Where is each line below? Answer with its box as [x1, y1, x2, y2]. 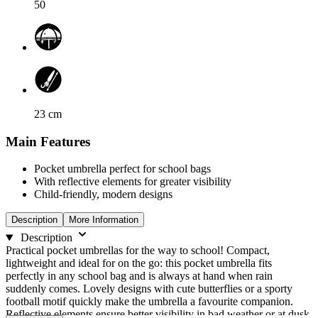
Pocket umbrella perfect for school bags [34, 163, 211, 175]
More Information [69, 214, 138, 226]
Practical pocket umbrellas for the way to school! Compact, [6, 244, 270, 257]
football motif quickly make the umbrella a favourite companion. [6, 295, 293, 308]
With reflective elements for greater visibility [34, 175, 231, 188]
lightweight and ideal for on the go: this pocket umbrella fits [6, 257, 272, 270]
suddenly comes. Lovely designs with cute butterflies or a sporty [6, 283, 292, 295]
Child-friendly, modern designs [34, 188, 172, 201]
